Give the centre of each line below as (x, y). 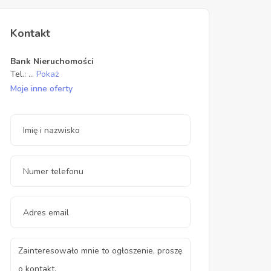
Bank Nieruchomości (52, 61)
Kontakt (30, 33)
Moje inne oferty (41, 89)
